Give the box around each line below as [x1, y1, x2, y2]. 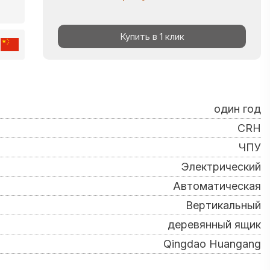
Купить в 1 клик [119, 30, 184, 42]
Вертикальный [186, 199, 261, 212]
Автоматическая [173, 180, 261, 192]
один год [214, 102, 261, 115]
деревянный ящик [168, 218, 261, 231]
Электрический [181, 160, 261, 173]
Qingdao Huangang [163, 237, 261, 250]
